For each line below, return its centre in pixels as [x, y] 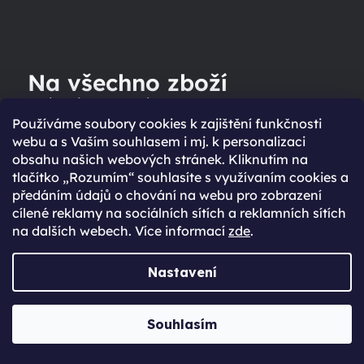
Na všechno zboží [128, 82]
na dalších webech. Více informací [120, 231]
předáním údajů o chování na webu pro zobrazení [167, 195]
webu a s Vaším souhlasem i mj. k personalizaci [159, 141]
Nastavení [182, 272]
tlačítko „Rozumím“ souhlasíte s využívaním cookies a [180, 177]
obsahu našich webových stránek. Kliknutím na [160, 159]
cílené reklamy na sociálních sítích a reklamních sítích [179, 213]
